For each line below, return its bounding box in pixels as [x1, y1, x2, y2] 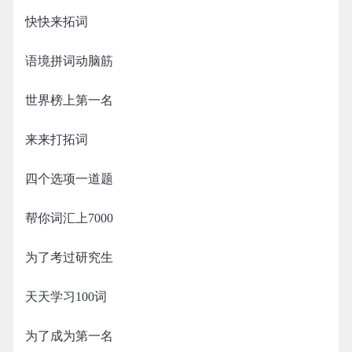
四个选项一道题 [25, 172, 113, 185]
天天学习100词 [25, 290, 107, 303]
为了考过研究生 [25, 251, 113, 264]
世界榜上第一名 [25, 93, 113, 107]
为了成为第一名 [25, 329, 113, 343]
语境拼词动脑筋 [25, 54, 113, 68]
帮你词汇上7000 [25, 211, 113, 225]
